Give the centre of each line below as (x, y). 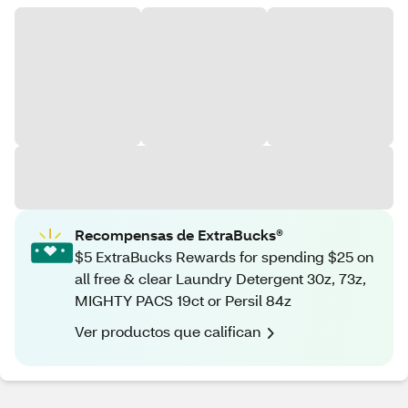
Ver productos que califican (168, 331)
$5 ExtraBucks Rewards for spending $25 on (224, 256)
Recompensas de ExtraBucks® (179, 235)
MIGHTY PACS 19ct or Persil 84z (183, 300)
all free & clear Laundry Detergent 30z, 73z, (220, 278)
